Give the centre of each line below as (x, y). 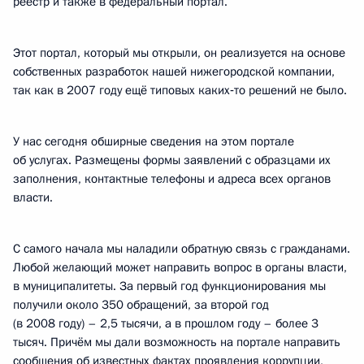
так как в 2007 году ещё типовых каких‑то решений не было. (180, 90)
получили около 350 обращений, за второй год (141, 305)
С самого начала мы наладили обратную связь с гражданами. (182, 249)
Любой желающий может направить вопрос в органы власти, (180, 267)
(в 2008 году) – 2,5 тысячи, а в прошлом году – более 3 (166, 323)
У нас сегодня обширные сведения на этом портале (154, 141)
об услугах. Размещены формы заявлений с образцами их (172, 160)
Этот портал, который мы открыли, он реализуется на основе (179, 53)
